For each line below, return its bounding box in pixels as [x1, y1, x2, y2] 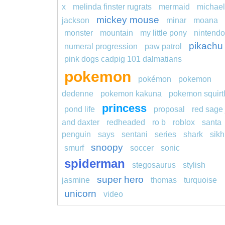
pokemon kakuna [100, 89, 162, 98]
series [155, 130, 176, 139]
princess [102, 102, 147, 115]
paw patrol [145, 42, 182, 51]
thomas [151, 176, 177, 185]
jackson [62, 16, 89, 25]
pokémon [138, 75, 171, 84]
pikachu [189, 41, 223, 52]
